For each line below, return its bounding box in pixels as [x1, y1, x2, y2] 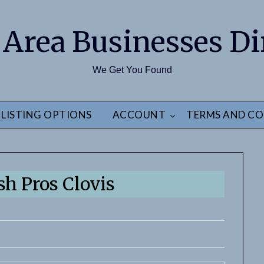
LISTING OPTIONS [1, 108, 92, 121]
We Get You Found [92, 65, 172, 75]
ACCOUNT [112, 108, 166, 121]
